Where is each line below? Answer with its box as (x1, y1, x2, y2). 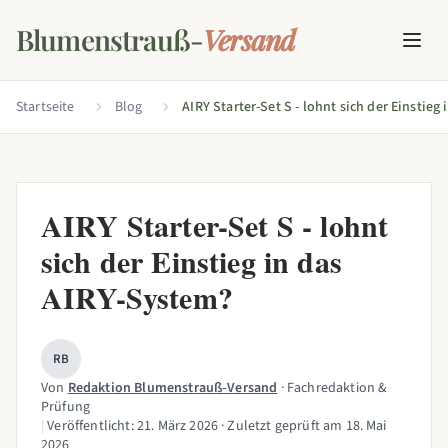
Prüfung (41, 397, 91, 417)
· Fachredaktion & (277, 378, 388, 398)
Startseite (16, 97, 75, 117)
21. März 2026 (136, 416, 218, 436)
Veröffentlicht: (44, 416, 137, 436)
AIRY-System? (41, 275, 233, 319)
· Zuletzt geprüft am (218, 416, 346, 436)
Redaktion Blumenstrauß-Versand (67, 378, 278, 398)
